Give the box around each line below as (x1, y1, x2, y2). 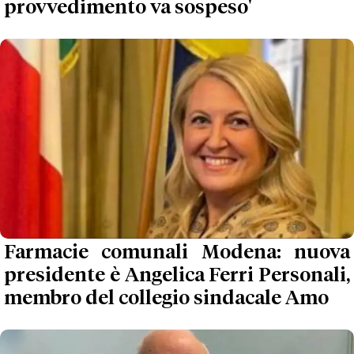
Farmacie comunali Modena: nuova (4, 243, 350, 262)
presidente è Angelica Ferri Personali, (4, 265, 350, 285)
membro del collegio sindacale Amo (4, 288, 329, 308)
